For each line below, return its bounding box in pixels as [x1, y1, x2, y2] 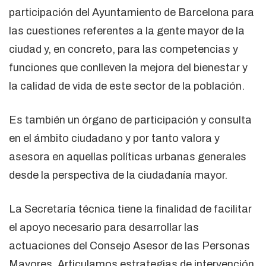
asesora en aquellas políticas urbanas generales [9, 150, 246, 163]
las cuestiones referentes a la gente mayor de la [9, 24, 245, 37]
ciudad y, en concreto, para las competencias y [9, 43, 238, 55]
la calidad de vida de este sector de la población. [9, 80, 245, 92]
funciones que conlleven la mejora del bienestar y [9, 61, 248, 74]
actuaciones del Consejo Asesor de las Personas [9, 239, 250, 252]
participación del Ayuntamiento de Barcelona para [9, 6, 254, 18]
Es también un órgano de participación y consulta [9, 113, 252, 126]
